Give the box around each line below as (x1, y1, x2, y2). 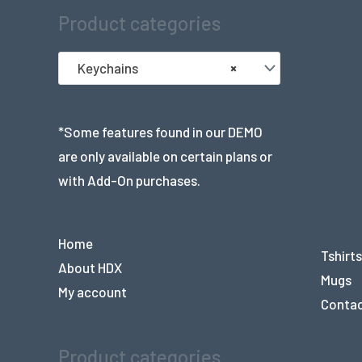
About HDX (58, 259, 122, 276)
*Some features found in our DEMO (58, 124, 263, 141)
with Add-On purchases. (58, 172, 200, 189)
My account (58, 283, 127, 300)
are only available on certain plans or (58, 148, 272, 165)
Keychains (69, 60, 138, 77)
